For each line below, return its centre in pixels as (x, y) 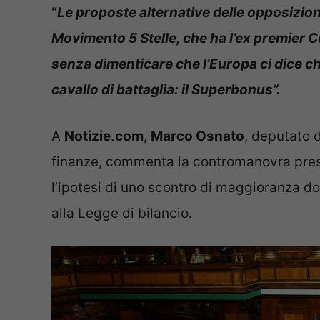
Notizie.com (104, 136)
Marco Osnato (197, 136)
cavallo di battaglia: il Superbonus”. (166, 90)
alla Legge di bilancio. (122, 213)
